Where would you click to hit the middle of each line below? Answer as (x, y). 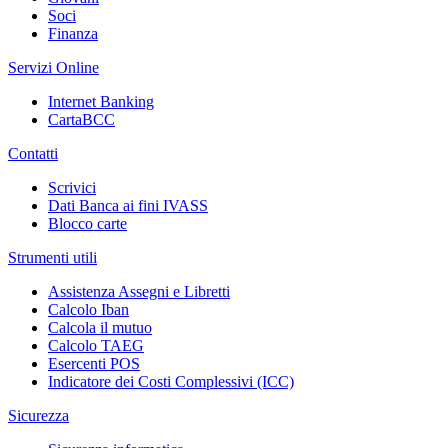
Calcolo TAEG (96, 345)
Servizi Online (53, 67)
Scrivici (72, 187)
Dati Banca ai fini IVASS (128, 205)
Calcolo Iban (88, 309)
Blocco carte (87, 223)
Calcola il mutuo (100, 327)
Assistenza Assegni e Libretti (139, 291)
